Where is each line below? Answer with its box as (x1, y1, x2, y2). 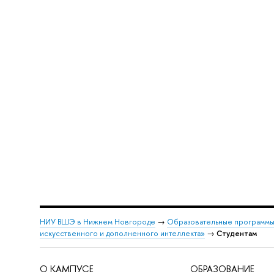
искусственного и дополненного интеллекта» (39, 228, 205, 239)
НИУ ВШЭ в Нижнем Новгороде (39, 217, 155, 228)
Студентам (216, 228, 257, 239)
